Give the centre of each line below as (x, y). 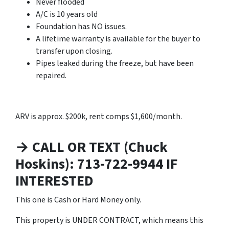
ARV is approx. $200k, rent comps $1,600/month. (99, 116)
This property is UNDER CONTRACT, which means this (109, 220)
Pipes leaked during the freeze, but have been (115, 63)
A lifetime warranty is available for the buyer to (118, 39)
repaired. (51, 75)
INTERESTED (54, 181)
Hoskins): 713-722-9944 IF (97, 164)
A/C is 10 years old (67, 14)
